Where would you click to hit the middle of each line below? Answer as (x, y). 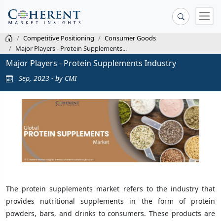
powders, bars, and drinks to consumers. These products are (110, 213)
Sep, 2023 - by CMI (47, 78)
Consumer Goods (130, 38)
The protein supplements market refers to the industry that (110, 188)
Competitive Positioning (59, 38)
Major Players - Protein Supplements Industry (91, 63)
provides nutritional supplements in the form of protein (110, 201)
